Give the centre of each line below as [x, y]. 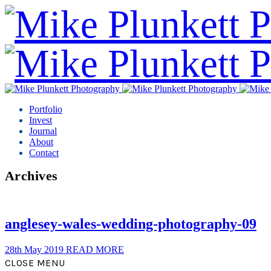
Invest [41, 120]
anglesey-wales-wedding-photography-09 [131, 224]
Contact [44, 153]
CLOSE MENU [35, 263]
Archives [31, 176]
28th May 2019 [35, 249]
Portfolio [46, 109]
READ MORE [95, 249]
